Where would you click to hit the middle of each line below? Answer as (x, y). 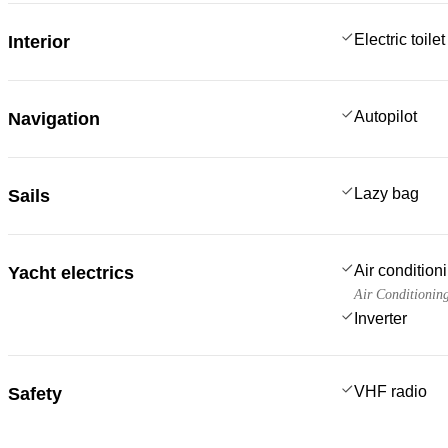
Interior (39, 41)
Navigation (54, 118)
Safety (35, 393)
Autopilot (385, 116)
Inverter (380, 318)
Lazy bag (386, 193)
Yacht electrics (71, 272)
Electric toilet (399, 39)
